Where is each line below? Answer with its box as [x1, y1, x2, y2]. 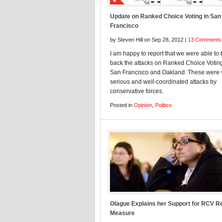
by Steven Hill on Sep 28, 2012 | [110, 37, 188, 43]
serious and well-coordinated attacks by [110, 78, 217, 85]
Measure [110, 210, 135, 217]
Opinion [134, 102, 152, 108]
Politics [155, 102, 172, 108]
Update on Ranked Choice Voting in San [110, 13, 221, 20]
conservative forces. [110, 88, 164, 95]
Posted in [110, 102, 134, 108]
